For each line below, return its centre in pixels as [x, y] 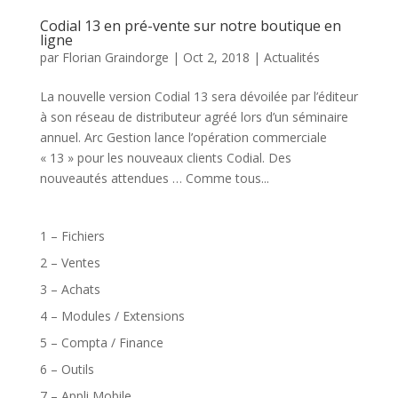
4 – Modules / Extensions [112, 315]
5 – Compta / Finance [101, 342]
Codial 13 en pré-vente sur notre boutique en [190, 25]
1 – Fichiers [72, 235]
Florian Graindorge [115, 57]
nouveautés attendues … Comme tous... [154, 178]
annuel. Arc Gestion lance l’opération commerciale [183, 137]
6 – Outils [67, 369]
